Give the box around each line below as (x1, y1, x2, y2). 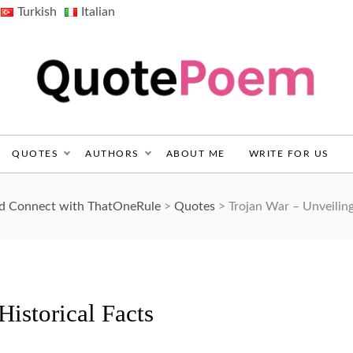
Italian (80, 6, 115, 18)
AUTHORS (85, 148, 139, 158)
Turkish (17, 6, 57, 18)
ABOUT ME (165, 148, 225, 158)
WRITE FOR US (248, 148, 329, 158)
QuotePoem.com (28, 134, 122, 147)
